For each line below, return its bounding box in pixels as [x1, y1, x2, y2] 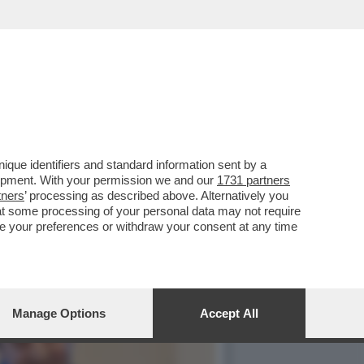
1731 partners [217, 173, 290, 187]
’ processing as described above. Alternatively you [24, 188, 288, 202]
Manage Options [12, 306, 106, 320]
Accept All [200, 306, 258, 320]
